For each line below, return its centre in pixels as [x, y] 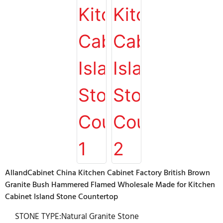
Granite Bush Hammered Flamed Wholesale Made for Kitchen [110, 185]
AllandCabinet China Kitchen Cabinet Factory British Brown [108, 173]
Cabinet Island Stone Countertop [61, 197]
